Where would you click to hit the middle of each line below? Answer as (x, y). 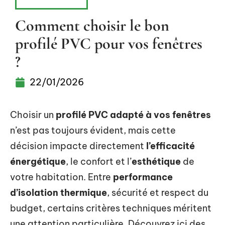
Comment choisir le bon (92, 25)
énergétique (38, 161)
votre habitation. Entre (62, 177)
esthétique (156, 161)
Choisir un (33, 115)
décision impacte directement (78, 146)
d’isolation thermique (59, 193)
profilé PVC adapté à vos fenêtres (133, 115)
